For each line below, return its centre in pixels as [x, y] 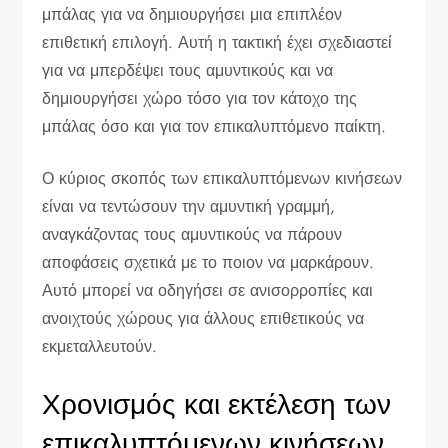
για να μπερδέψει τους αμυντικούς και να [188, 71]
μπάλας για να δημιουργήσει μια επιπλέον [192, 15]
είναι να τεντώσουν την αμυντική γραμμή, [189, 207]
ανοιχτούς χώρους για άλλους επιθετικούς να [203, 319]
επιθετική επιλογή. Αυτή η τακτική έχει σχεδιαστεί [217, 43]
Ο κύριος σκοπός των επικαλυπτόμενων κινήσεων [222, 179]
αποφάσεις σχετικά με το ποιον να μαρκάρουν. [208, 263]
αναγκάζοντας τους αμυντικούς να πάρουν [192, 235]
